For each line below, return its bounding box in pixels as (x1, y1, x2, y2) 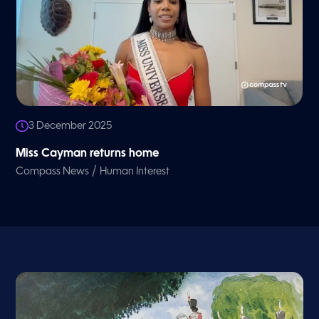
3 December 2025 (28, 120, 113, 131)
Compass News (16, 166, 90, 177)
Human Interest (100, 166, 170, 177)
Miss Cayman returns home (16, 147, 159, 159)
